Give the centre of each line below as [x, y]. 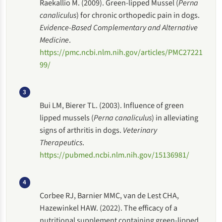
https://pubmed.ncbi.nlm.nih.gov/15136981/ [115, 155]
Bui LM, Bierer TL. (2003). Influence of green [112, 105]
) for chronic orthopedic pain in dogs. [138, 15]
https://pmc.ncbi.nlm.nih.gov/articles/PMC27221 [121, 52]
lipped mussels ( [67, 117]
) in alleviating [175, 117]
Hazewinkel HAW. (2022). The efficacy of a [109, 208]
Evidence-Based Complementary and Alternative [119, 27]
